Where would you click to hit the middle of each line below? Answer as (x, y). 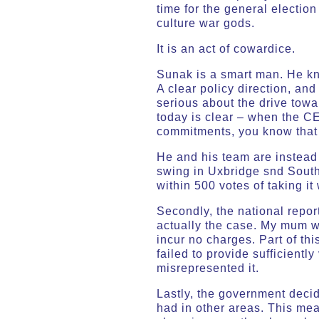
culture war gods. (206, 23)
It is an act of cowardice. (226, 48)
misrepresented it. (208, 268)
